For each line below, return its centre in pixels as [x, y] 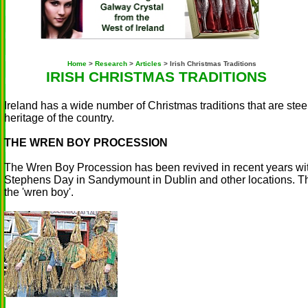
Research [111, 64]
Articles [148, 64]
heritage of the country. [59, 118]
